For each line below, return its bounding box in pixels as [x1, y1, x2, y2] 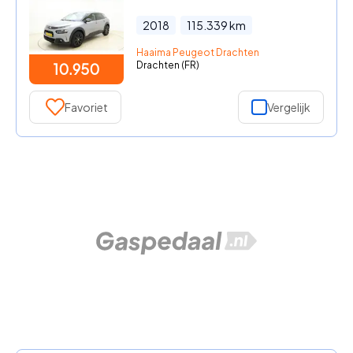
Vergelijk [267, 99, 310, 114]
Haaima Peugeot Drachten [136, 46, 259, 58]
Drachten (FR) [136, 58, 199, 71]
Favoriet [65, 99, 108, 114]
